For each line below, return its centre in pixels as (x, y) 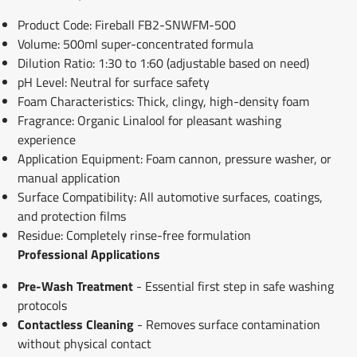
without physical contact (84, 343)
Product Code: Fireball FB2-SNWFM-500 (126, 24)
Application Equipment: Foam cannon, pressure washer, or (174, 158)
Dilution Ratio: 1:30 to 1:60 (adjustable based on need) (163, 63)
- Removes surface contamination (227, 324)
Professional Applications (88, 254)
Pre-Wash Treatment (75, 286)
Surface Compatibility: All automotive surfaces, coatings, (170, 196)
